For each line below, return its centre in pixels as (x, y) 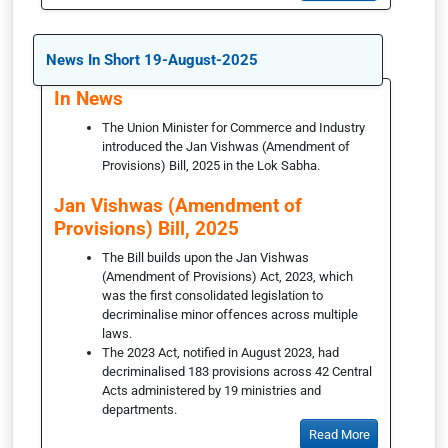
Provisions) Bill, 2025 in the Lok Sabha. (211, 166)
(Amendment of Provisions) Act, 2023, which (227, 277)
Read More (339, 434)
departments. (139, 410)
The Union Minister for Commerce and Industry (233, 128)
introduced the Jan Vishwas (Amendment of (226, 147)
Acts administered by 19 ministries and (211, 391)
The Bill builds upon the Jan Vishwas (205, 258)
